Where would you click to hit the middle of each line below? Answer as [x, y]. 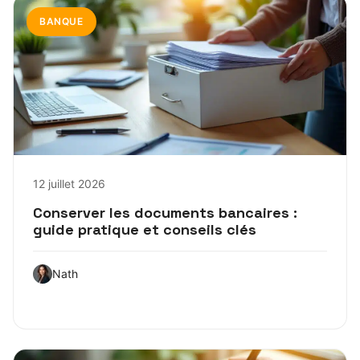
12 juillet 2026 [69, 183]
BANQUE [61, 21]
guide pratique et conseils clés [145, 229]
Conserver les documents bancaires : [165, 212]
